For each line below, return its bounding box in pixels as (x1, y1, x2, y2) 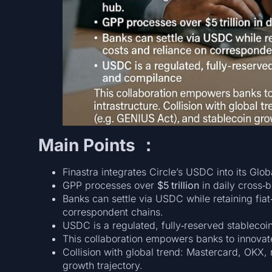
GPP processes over (62, 179, 157, 192)
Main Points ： (38, 135, 157, 156)
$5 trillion (157, 179, 199, 192)
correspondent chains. (62, 206, 163, 219)
